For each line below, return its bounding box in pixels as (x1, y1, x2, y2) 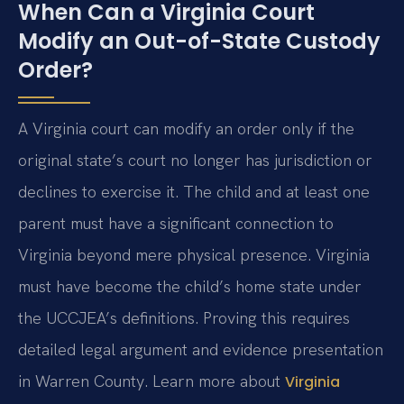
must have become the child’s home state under (18, 275, 362, 297)
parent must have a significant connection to (18, 212, 334, 234)
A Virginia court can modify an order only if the (18, 117, 354, 139)
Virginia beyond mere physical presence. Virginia (18, 243, 370, 265)
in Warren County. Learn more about (18, 370, 285, 391)
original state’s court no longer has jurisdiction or (18, 149, 372, 170)
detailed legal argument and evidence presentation (18, 338, 383, 360)
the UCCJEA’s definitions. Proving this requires (18, 307, 350, 328)
